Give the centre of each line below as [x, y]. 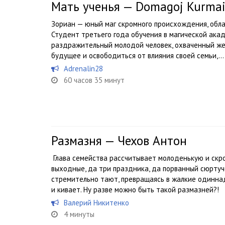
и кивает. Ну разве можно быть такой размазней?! [135, 190]
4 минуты [79, 214]
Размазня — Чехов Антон [119, 141]
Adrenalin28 [83, 69]
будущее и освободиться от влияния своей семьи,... [138, 55]
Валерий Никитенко [96, 203]
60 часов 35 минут [94, 80]
